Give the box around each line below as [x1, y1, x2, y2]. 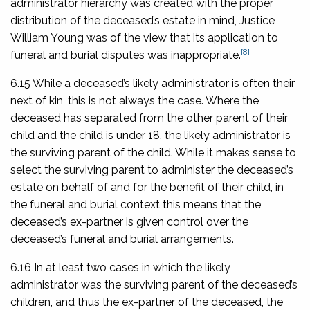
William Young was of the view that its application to [10, 30, 278, 44]
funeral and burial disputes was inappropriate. [10, 48, 241, 62]
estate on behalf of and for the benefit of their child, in [10, 180, 284, 194]
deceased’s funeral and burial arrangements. [10, 232, 234, 246]
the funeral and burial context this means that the [10, 197, 261, 211]
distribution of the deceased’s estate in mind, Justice [10, 13, 275, 27]
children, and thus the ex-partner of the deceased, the [10, 295, 283, 309]
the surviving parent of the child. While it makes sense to [10, 145, 296, 159]
